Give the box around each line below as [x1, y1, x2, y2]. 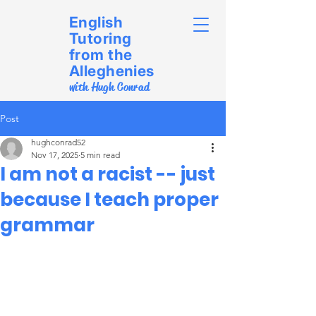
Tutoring [69, 30, 132, 47]
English [69, 13, 123, 31]
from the [69, 46, 133, 63]
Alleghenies [69, 62, 154, 80]
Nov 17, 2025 [31, 150, 78, 160]
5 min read [80, 150, 120, 160]
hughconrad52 [31, 137, 85, 147]
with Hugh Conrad [69, 80, 150, 95]
